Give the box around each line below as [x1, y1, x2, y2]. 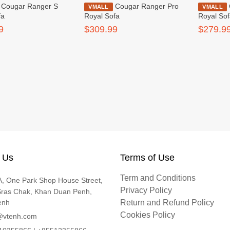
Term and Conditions [120, 174, 196, 183]
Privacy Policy [120, 186, 172, 195]
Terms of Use [120, 152, 175, 163]
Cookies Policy [120, 210, 175, 220]
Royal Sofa [84, 12, 120, 21]
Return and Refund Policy [120, 198, 214, 207]
